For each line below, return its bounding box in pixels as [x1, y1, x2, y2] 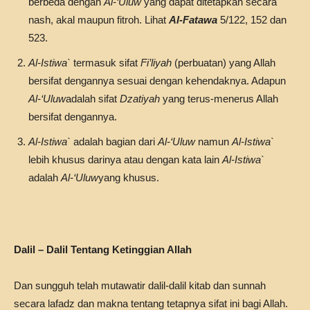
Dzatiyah [120, 93, 160, 104]
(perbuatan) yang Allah [172, 57, 275, 69]
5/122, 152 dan [217, 14, 286, 26]
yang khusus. [98, 172, 159, 183]
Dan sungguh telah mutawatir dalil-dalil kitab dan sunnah [14, 280, 266, 291]
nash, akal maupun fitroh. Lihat [28, 14, 169, 26]
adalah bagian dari [71, 136, 158, 147]
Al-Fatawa [169, 14, 217, 26]
